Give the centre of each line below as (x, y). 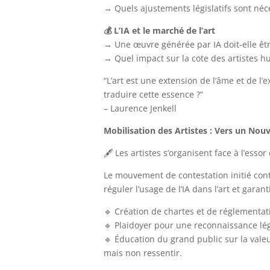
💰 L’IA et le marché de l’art (159, 30)
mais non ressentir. (143, 253)
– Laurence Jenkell (140, 108)
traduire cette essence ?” (153, 94)
